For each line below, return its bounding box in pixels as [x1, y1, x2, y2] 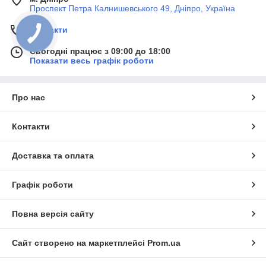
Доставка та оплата [12, 151, 94, 160]
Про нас [12, 93, 45, 102]
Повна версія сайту [12, 209, 94, 218]
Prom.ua [147, 238, 180, 248]
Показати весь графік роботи [30, 56, 154, 65]
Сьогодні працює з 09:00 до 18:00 [30, 46, 170, 56]
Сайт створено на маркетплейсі [12, 238, 147, 248]
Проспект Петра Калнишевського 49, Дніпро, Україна [30, 4, 235, 13]
